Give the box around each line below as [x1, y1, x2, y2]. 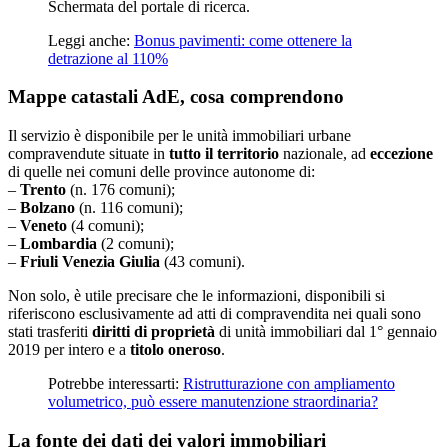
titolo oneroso [130, 341, 221, 359]
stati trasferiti [8, 323, 88, 341]
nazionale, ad [279, 145, 370, 163]
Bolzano [20, 199, 75, 217]
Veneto [20, 217, 67, 235]
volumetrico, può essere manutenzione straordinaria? [48, 393, 378, 411]
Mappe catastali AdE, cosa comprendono [8, 86, 344, 108]
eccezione [370, 145, 433, 163]
